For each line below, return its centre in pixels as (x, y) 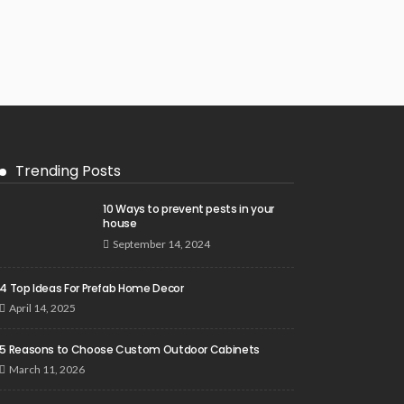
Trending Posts (69, 170)
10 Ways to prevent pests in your (188, 208)
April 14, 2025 (43, 308)
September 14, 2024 (162, 243)
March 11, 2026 (47, 369)
